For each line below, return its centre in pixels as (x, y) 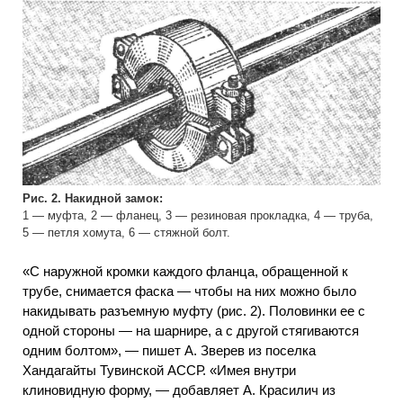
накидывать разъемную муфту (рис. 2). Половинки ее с (194, 310)
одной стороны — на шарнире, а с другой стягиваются (191, 330)
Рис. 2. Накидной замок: (93, 199)
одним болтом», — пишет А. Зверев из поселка (169, 350)
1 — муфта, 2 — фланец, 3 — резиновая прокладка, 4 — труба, (198, 216)
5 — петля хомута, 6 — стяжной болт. (126, 233)
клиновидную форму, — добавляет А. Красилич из (179, 390)
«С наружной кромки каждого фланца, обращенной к (185, 271)
